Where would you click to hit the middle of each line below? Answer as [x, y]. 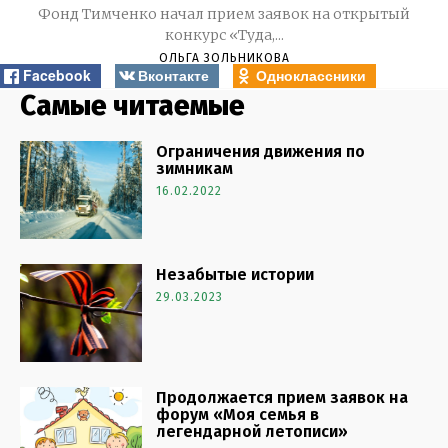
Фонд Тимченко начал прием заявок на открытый [224, 13]
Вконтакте [173, 74]
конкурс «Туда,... [224, 34]
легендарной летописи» [252, 431]
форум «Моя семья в [238, 414]
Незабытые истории [235, 274]
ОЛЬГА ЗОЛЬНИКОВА [224, 57]
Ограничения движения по [261, 152]
